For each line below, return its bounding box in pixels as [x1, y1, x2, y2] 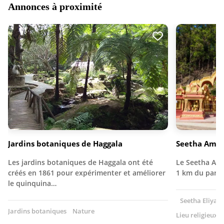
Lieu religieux [176, 210, 217, 220]
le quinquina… [8, 178, 56, 188]
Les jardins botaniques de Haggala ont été [8, 157, 153, 167]
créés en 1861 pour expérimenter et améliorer [8, 168, 165, 178]
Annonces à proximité [8, 1, 102, 12]
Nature [72, 206, 94, 216]
